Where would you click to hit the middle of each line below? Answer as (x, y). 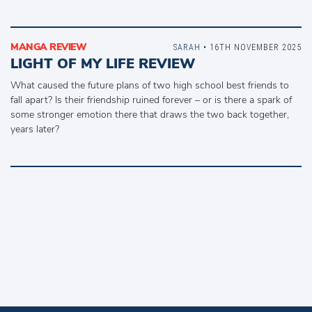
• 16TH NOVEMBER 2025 (251, 47)
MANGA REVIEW (48, 47)
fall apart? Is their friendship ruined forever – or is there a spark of (151, 100)
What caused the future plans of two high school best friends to (150, 85)
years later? (35, 129)
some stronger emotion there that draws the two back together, (150, 115)
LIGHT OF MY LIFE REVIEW (103, 64)
